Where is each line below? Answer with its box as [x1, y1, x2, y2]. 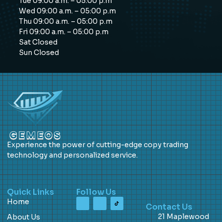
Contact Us [146, 202, 192, 213]
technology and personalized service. [7, 150, 138, 160]
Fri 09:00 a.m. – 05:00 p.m [18, 27, 109, 36]
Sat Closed [18, 37, 57, 47]
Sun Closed [18, 48, 59, 57]
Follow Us [76, 187, 116, 198]
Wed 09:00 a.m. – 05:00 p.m [18, 6, 116, 15]
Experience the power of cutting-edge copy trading [7, 140, 188, 149]
